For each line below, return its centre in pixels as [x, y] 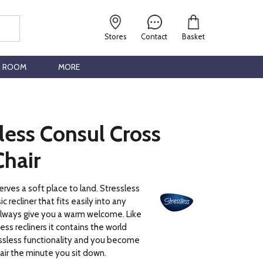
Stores [116, 37]
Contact [154, 37]
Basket [193, 37]
